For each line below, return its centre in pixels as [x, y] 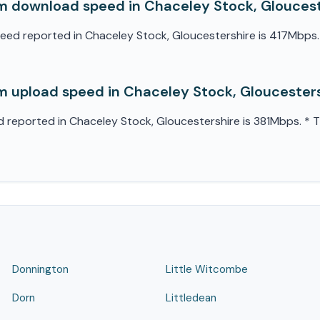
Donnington [40, 269]
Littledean [191, 298]
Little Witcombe [207, 269]
